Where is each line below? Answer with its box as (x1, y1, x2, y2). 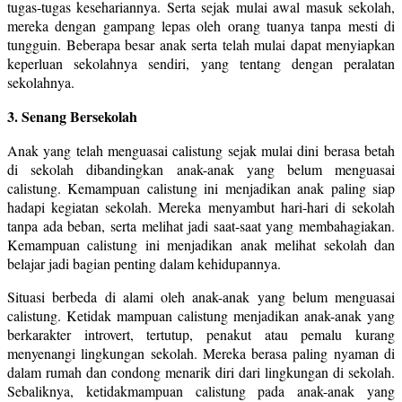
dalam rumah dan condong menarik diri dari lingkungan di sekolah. (7, 362, 395, 381)
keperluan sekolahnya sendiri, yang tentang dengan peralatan (7, 53, 395, 73)
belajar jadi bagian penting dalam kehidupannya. (7, 253, 281, 273)
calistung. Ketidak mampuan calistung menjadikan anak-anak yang (7, 305, 395, 325)
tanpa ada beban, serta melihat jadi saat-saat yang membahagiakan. (7, 215, 395, 235)
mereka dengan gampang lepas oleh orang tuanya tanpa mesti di (7, 15, 395, 35)
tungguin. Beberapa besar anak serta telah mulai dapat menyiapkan (7, 34, 395, 54)
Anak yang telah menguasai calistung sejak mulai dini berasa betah (7, 140, 395, 160)
